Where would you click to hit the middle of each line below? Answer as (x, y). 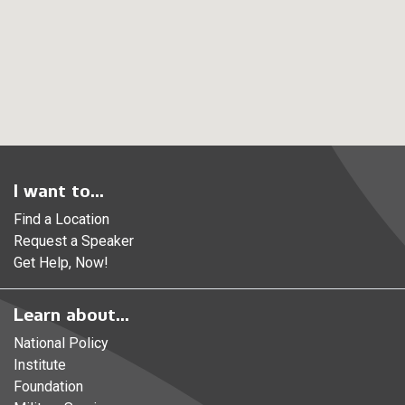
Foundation (48, 386)
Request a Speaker (74, 240)
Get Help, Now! (61, 262)
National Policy (61, 343)
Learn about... (71, 314)
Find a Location (61, 219)
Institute (40, 364)
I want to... (59, 190)
